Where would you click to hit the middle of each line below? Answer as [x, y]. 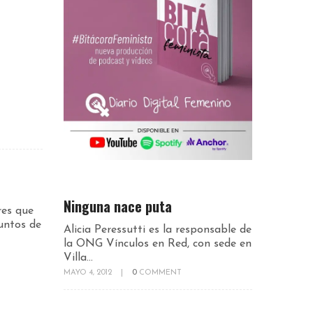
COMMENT [160, 272]
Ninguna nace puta [118, 206]
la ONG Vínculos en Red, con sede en [158, 243]
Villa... [78, 257]
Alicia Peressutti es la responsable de [158, 230]
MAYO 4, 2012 [89, 272]
